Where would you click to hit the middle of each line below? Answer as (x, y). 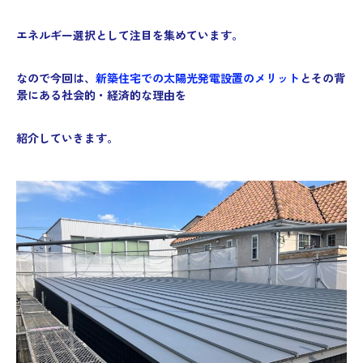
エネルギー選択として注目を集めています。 (130, 35)
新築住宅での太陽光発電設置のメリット (198, 78)
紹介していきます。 (67, 138)
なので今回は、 (56, 78)
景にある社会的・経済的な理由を (101, 95)
